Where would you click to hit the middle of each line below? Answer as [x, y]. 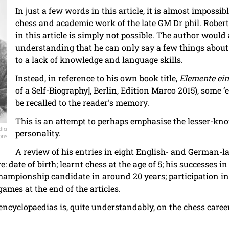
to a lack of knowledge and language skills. [99, 60]
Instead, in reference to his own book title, [97, 78]
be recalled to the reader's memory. [82, 103]
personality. [38, 133]
